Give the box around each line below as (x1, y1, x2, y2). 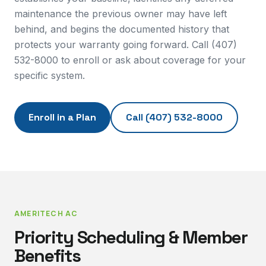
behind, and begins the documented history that (14, 23, 229, 35)
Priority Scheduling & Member (14, 226, 247, 249)
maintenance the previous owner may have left (14, 8, 227, 20)
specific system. (14, 69, 85, 81)
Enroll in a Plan (28, 111, 96, 123)
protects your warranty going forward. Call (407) (14, 39, 237, 50)
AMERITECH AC (14, 208, 78, 218)
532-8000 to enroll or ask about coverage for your (14, 54, 246, 66)
